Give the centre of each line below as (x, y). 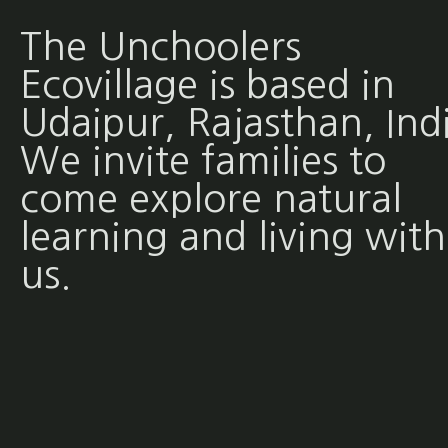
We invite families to (202, 161)
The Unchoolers (160, 47)
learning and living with (232, 237)
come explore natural (210, 199)
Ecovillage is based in (207, 85)
